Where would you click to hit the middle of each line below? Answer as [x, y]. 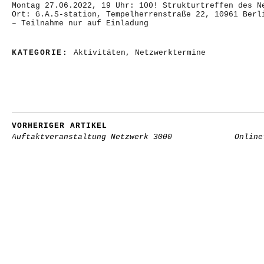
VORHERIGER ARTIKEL [60, 126]
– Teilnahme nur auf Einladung [80, 23]
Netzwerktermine [170, 53]
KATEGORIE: [43, 53]
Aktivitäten [99, 53]
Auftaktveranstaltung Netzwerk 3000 [92, 137]
